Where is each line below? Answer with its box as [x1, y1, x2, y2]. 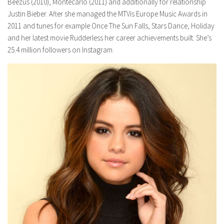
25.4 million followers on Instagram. [7, 44, 114, 54]
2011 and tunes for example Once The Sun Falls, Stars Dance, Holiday [7, 20, 214, 30]
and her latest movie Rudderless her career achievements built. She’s [7, 32, 211, 42]
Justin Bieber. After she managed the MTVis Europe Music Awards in [7, 8, 207, 18]
